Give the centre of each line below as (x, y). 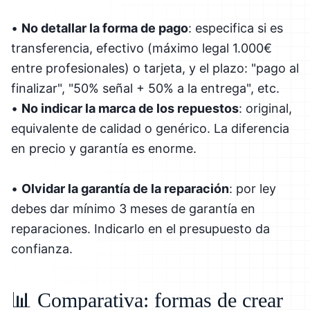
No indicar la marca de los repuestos (130, 108)
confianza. (42, 248)
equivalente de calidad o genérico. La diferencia (150, 128)
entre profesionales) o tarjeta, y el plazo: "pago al (155, 68)
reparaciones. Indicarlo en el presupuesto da (140, 228)
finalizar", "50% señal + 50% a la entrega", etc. (145, 88)
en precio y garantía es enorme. (104, 148)
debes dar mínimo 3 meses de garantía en (133, 208)
